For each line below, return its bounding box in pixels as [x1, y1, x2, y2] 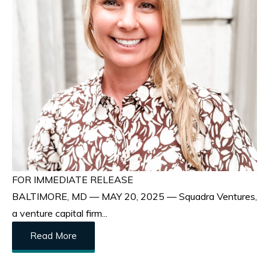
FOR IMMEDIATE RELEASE [12, 174, 133, 186]
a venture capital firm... [12, 207, 107, 220]
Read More [30, 230, 77, 242]
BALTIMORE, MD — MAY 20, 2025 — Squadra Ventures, [12, 190, 257, 203]
